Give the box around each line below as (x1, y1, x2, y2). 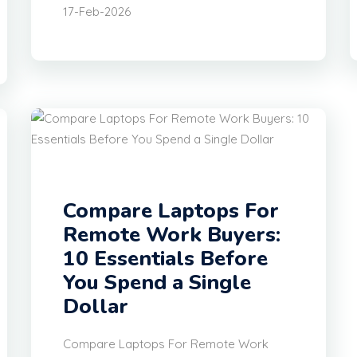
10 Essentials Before (63, 245, 268, 273)
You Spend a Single (63, 269, 251, 297)
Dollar (63, 292, 128, 321)
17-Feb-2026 (63, 4, 131, 20)
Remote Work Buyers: (63, 221, 280, 249)
